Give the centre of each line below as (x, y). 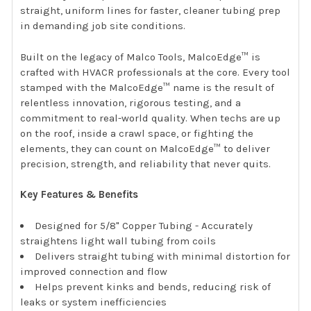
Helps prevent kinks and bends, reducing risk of (153, 286)
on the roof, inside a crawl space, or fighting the (137, 133)
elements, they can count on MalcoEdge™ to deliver (145, 148)
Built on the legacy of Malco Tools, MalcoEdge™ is (141, 57)
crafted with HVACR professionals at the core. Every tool (155, 72)
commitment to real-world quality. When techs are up (151, 118)
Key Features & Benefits (79, 195)
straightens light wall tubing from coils (118, 241)
